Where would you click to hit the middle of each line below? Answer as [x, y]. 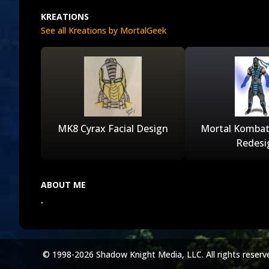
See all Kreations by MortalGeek [104, 30]
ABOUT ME [63, 185]
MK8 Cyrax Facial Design [113, 128]
